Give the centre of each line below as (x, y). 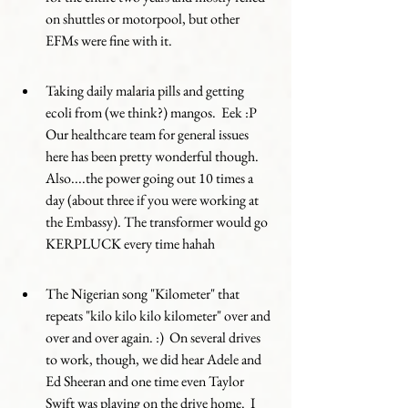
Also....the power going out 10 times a (151, 178)
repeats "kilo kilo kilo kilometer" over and (159, 316)
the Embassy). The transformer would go (158, 222)
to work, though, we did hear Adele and (155, 359)
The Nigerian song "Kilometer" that (144, 294)
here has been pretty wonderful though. (156, 156)
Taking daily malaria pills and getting (146, 91)
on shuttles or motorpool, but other (144, 19)
